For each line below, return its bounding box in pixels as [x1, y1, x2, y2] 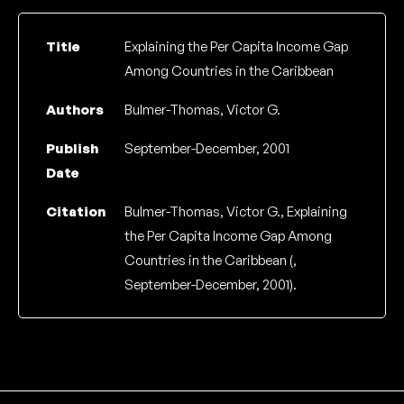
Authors [46, 101, 104, 119]
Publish [46, 140, 98, 158]
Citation [46, 203, 106, 221]
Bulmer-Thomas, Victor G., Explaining [124, 203, 347, 221]
